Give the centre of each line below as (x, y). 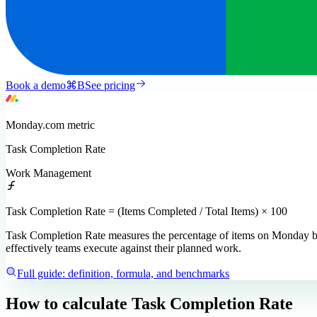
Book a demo (36, 85)
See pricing (110, 85)
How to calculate (67, 303)
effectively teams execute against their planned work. (123, 248)
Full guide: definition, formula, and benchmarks (123, 273)
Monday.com (35, 125)
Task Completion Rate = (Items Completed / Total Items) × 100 (146, 211)
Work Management (48, 173)
